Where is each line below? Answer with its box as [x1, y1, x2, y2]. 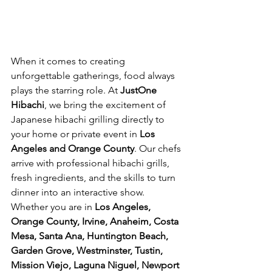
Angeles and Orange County [11, 143, 134, 154]
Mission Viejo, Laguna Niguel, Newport [11, 259, 182, 271]
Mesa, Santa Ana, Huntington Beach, [11, 230, 171, 242]
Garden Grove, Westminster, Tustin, [11, 245, 165, 256]
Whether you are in [11, 201, 95, 212]
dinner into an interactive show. [11, 186, 144, 198]
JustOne [120, 84, 159, 96]
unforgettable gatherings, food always [11, 70, 177, 81]
